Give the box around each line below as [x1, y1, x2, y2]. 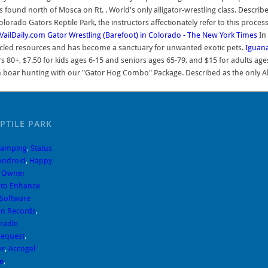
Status [30, 144, 52, 153]
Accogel [8, 244, 35, 253]
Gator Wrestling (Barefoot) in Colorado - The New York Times [47, 31, 257, 39]
